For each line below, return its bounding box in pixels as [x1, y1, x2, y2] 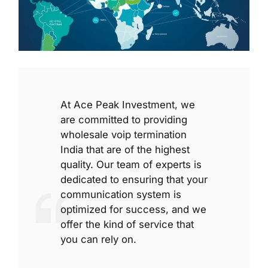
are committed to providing [60, 114, 187, 126]
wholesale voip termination [60, 129, 187, 141]
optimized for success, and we [60, 203, 206, 216]
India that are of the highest [60, 144, 190, 156]
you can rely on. [60, 233, 136, 246]
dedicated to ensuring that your [60, 173, 208, 186]
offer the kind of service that [60, 218, 194, 231]
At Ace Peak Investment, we [60, 99, 195, 111]
